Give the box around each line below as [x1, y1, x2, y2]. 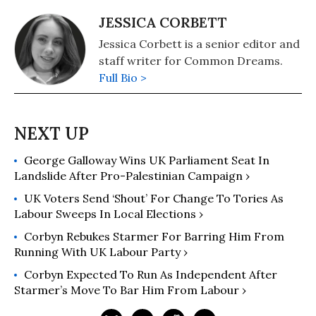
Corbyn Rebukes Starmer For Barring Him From [24, 229, 284, 243]
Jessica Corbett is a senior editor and [99, 37, 300, 51]
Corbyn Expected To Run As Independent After [24, 267, 277, 281]
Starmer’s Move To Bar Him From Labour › [14, 283, 246, 297]
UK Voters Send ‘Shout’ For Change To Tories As [24, 191, 284, 205]
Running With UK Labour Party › [14, 245, 188, 259]
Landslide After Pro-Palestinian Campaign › [14, 169, 250, 183]
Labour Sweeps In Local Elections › [14, 207, 203, 221]
